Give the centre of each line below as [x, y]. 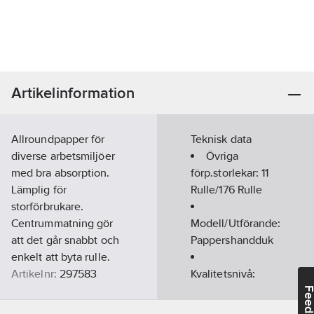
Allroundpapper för [58, 139]
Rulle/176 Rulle [227, 190]
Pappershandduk [232, 240]
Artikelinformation [73, 93]
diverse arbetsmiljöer [63, 156]
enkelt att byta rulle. [61, 257]
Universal [214, 291]
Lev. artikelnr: [45, 291]
